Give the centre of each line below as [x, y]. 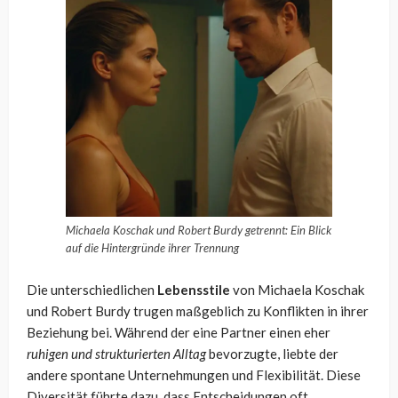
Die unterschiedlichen [92, 289]
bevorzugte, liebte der [272, 353]
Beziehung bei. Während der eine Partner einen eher [179, 332]
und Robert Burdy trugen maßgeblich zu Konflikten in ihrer [198, 310]
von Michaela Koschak [297, 289]
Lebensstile [194, 289]
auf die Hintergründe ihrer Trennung [152, 247]
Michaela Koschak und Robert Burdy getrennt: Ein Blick [199, 230]
